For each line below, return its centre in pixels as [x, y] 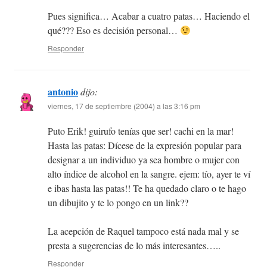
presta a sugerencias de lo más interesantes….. [134, 246]
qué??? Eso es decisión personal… [114, 30]
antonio [63, 92]
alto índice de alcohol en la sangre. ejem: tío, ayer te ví [149, 174]
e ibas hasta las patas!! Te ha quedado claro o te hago [147, 188]
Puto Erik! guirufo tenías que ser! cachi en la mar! [141, 131]
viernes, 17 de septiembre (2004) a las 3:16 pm [124, 106]
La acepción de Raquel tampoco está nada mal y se [143, 231]
